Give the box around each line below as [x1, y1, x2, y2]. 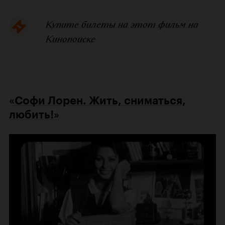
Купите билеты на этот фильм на [45, 18, 198, 31]
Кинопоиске [45, 32, 95, 45]
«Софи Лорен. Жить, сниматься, [9, 93, 186, 107]
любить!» [9, 107, 59, 122]
